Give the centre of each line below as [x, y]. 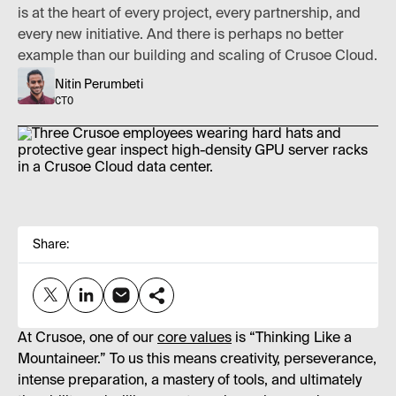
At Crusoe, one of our [88, 338]
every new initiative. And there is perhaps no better [181, 35]
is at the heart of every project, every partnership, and [189, 14]
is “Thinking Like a [292, 338]
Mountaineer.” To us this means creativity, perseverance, [197, 359]
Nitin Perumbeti [99, 85]
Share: [51, 244]
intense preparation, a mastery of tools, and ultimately [190, 381]
